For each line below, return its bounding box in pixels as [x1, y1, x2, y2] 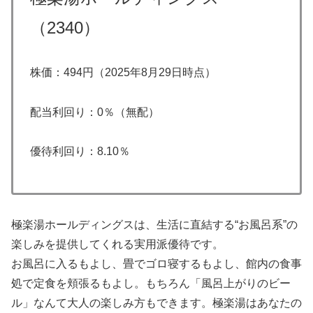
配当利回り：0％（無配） [30, 105, 159, 118]
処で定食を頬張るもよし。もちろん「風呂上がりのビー [11, 277, 291, 289]
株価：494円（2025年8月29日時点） [30, 66, 216, 78]
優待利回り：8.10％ [30, 145, 130, 158]
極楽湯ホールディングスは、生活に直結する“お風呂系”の [11, 218, 298, 231]
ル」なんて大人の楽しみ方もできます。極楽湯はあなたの [11, 296, 302, 309]
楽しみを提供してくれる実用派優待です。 [11, 238, 224, 250]
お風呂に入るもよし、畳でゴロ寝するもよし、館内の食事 [11, 257, 302, 270]
